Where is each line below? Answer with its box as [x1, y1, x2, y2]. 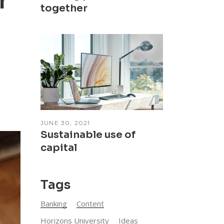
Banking [40, 198, 67, 208]
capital [40, 141, 77, 154]
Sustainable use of [40, 128, 135, 141]
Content [76, 198, 104, 208]
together [40, 1, 87, 14]
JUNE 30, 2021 [40, 118, 90, 126]
